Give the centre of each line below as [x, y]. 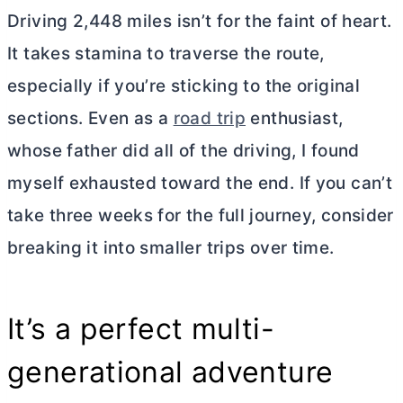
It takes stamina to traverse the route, [166, 53]
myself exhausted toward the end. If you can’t [200, 183]
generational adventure [170, 372]
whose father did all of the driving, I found [184, 150]
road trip [210, 118]
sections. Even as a [90, 118]
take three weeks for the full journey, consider [201, 215]
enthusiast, [295, 118]
